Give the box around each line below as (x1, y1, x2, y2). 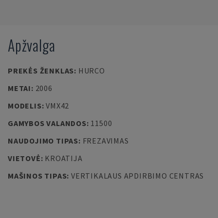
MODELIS (8, 101, 42, 110)
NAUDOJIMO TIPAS (8, 136, 78, 145)
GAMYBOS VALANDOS (8, 118, 87, 128)
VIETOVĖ (8, 153, 41, 163)
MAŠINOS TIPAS (8, 171, 67, 181)
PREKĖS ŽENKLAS (8, 66, 74, 75)
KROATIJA (45, 153, 83, 163)
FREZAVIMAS (82, 136, 129, 145)
